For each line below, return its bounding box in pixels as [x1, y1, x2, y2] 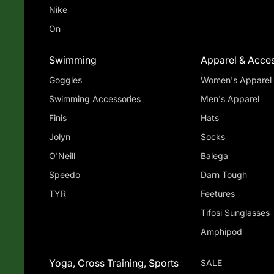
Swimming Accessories [49, 94, 141, 105]
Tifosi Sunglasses [224, 207, 270, 218]
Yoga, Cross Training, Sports [49, 257, 179, 270]
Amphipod [200, 226, 242, 237]
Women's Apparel [200, 75, 272, 86]
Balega [200, 150, 228, 161]
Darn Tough [200, 169, 247, 180]
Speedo [49, 169, 80, 180]
